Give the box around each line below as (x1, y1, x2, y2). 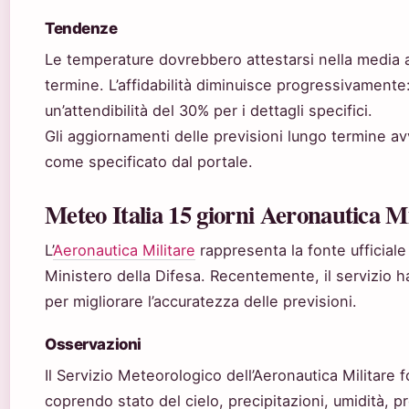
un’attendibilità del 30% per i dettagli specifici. (45, 101, 372, 121)
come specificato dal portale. (45, 152, 253, 172)
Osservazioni (45, 335, 142, 354)
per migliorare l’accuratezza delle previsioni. (45, 292, 357, 311)
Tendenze (45, 19, 118, 38)
